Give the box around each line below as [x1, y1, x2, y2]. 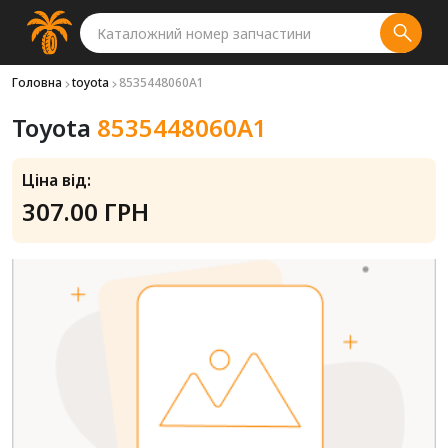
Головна [12, 74, 62, 91]
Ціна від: [22, 169, 91, 191]
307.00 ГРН [22, 195, 149, 228]
